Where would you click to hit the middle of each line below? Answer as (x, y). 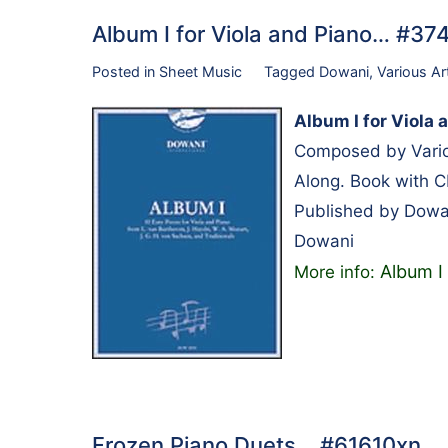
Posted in (125, 72)
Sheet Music (200, 72)
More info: (337, 271)
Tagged (291, 72)
